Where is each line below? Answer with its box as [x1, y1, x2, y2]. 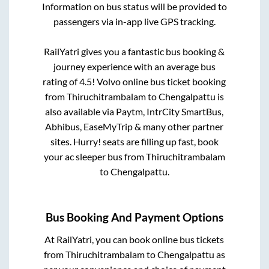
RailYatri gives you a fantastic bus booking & [44, 46, 225, 58]
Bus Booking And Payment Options [46, 210, 223, 224]
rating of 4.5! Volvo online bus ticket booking [43, 76, 226, 88]
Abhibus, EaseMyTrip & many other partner [45, 121, 224, 133]
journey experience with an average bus [53, 61, 216, 73]
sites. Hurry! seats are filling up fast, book [50, 136, 219, 148]
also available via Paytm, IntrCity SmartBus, [45, 106, 224, 118]
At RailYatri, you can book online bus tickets [44, 233, 225, 245]
